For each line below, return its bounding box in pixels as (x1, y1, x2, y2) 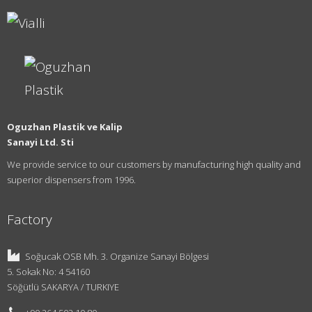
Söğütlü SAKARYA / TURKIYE (7, 281, 120, 294)
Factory (7, 210, 53, 229)
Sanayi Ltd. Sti (7, 136, 75, 149)
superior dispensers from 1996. (7, 173, 136, 187)
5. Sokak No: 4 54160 (7, 265, 91, 279)
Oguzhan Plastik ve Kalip (7, 120, 123, 134)
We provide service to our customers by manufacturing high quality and (7, 158, 302, 171)
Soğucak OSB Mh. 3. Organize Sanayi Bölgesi (23, 250, 210, 263)
